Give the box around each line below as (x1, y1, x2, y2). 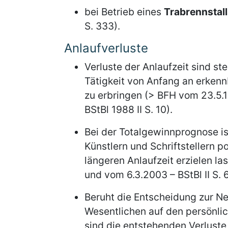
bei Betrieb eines (84, 6, 164, 18)
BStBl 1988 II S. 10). (84, 103, 173, 116)
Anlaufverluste (64, 41, 148, 55)
